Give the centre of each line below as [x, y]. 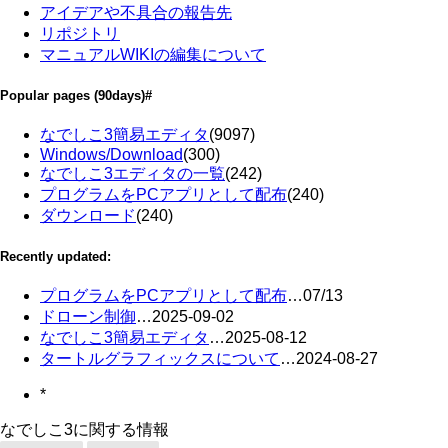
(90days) [119, 95]
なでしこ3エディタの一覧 [132, 173]
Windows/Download [111, 154]
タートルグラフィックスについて [160, 359]
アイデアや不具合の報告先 [136, 12]
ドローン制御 [88, 317]
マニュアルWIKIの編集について [153, 54]
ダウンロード [88, 215]
